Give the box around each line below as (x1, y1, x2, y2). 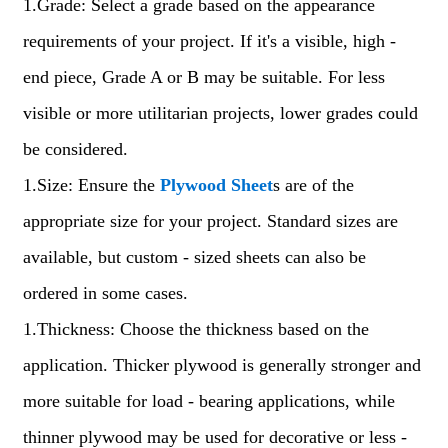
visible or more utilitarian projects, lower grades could (22, 103, 418, 123)
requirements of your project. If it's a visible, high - (22, 31, 396, 51)
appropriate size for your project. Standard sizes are (22, 211, 398, 231)
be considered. (22, 139, 128, 159)
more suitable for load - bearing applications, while (22, 391, 395, 411)
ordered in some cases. (22, 283, 188, 303)
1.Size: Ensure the (22, 175, 160, 195)
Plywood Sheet (159, 175, 273, 195)
